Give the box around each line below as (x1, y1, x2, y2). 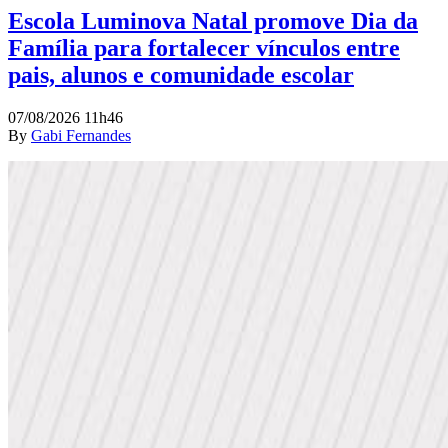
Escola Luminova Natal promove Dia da (8, 8, 418, 35)
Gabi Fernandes (31, 127, 131, 145)
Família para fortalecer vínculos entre (8, 35, 400, 62)
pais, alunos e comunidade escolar (8, 62, 354, 89)
